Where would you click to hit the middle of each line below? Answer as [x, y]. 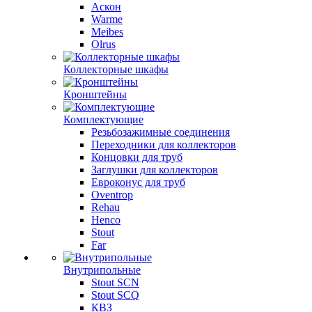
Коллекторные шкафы [116, 69]
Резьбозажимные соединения [161, 132]
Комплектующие [103, 119]
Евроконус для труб [138, 182]
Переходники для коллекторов [164, 145]
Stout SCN [115, 282]
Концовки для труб [137, 157]
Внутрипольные [102, 270]
